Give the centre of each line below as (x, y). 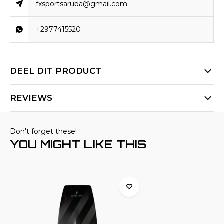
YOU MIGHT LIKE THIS (78, 144)
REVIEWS (31, 98)
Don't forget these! (43, 131)
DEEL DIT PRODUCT (56, 71)
